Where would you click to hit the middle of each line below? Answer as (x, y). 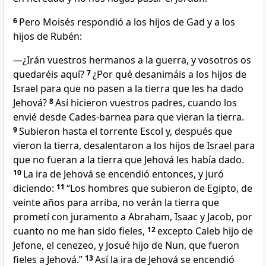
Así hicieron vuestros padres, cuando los (146, 103)
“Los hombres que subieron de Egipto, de (159, 189)
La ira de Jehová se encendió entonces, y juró (123, 174)
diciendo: (34, 189)
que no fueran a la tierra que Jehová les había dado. (129, 160)
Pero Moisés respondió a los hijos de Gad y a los (127, 22)
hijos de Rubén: (47, 37)
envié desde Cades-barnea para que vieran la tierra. (129, 117)
